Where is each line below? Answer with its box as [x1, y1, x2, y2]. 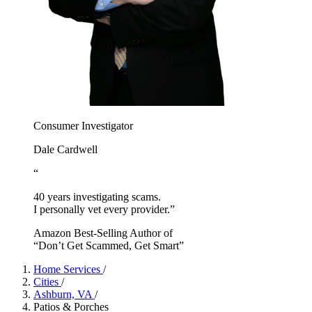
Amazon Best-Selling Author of [33, 226, 173, 239]
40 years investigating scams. [33, 190, 161, 203]
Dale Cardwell [33, 143, 97, 155]
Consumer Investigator [33, 119, 133, 132]
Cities [33, 275, 61, 288]
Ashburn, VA [33, 288, 95, 300]
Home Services [33, 263, 103, 275]
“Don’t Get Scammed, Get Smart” [33, 239, 184, 251]
